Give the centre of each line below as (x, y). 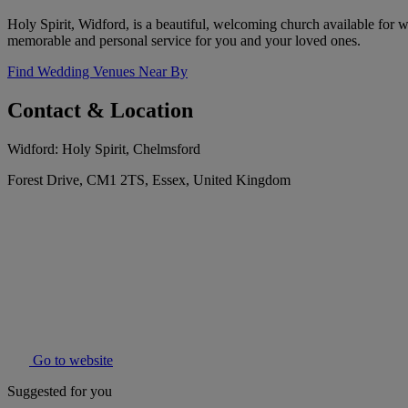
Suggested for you (60, 392)
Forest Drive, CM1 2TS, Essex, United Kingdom (149, 180)
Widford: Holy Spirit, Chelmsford (104, 149)
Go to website (71, 361)
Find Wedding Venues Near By (97, 72)
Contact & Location (100, 111)
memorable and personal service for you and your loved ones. (184, 41)
